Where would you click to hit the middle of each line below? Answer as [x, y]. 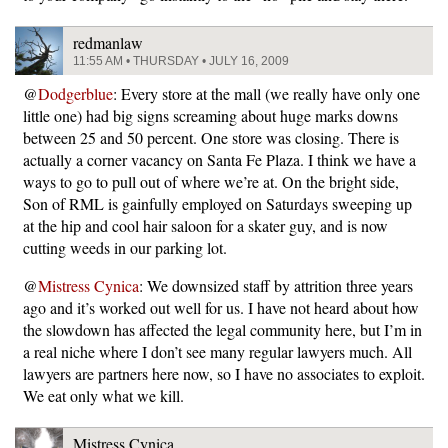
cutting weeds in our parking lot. [125, 247]
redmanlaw [108, 42]
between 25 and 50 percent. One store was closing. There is [211, 137]
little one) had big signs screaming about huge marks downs [210, 115]
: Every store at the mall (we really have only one [266, 93]
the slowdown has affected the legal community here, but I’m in [222, 329]
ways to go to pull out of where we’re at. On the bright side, [211, 181]
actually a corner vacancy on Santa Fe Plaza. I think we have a [219, 159]
